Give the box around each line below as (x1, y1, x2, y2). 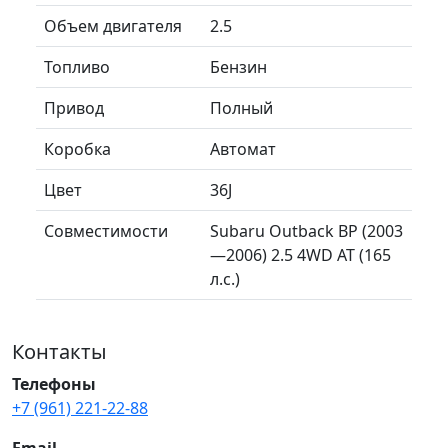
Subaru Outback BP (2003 (210, 219, 403, 242)
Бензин (210, 55, 267, 78)
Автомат (210, 137, 276, 160)
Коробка (44, 137, 111, 160)
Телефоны (12, 372, 96, 395)
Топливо (44, 55, 110, 78)
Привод (44, 96, 104, 119)
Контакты (12, 337, 107, 365)
